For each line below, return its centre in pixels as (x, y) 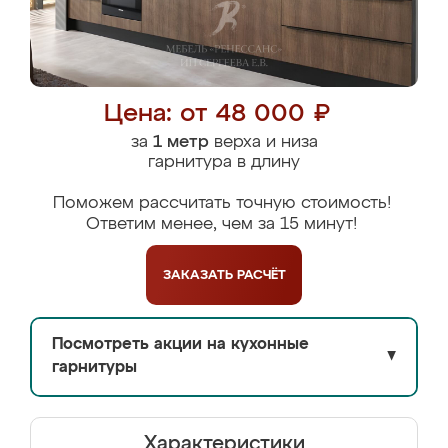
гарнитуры (94, 368)
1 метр (180, 142)
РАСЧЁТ (261, 275)
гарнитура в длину (224, 162)
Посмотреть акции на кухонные (180, 345)
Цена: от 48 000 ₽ (216, 114)
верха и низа (263, 142)
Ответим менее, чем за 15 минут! (221, 224)
